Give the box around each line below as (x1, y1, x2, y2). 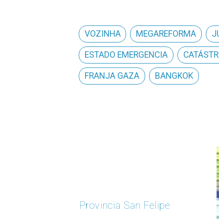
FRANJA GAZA (85, 71, 140, 81)
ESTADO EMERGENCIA (85, 50, 168, 60)
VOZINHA (85, 29, 121, 39)
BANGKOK (155, 71, 194, 81)
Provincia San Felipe (54, 199, 146, 212)
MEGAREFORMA (136, 29, 197, 39)
